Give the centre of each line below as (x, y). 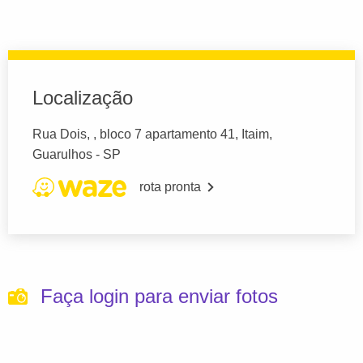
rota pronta (170, 187)
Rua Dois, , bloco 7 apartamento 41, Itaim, (152, 134)
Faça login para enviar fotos (159, 296)
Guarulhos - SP (77, 154)
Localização (83, 98)
